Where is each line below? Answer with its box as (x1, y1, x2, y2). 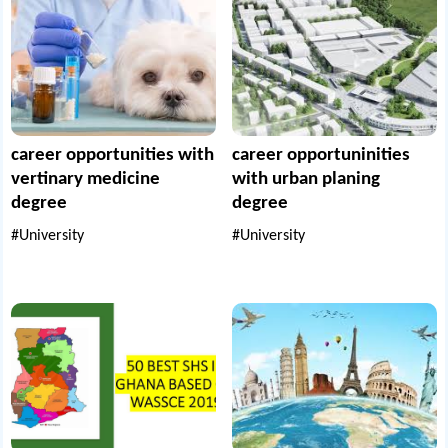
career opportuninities (232, 146, 410, 166)
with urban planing (232, 170, 380, 190)
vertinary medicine (11, 170, 161, 190)
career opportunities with (11, 146, 215, 166)
